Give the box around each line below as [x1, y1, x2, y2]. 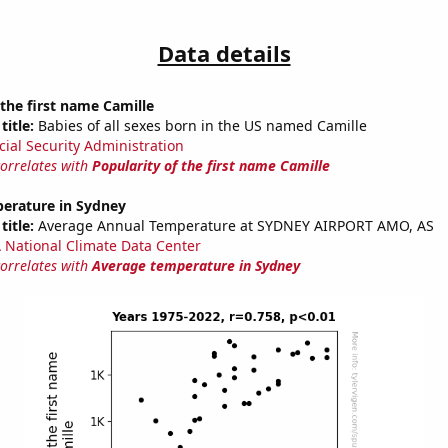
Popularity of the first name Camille [91, 156, 330, 176]
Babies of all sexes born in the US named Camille [33, 116, 367, 136]
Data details [157, 38, 291, 69]
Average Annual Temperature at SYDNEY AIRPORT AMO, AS [33, 216, 434, 236]
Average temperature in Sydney [91, 256, 300, 276]
